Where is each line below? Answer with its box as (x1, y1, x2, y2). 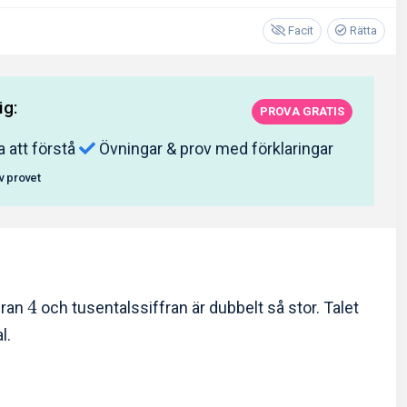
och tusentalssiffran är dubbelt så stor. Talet (37, 298, 359, 318)
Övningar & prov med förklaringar (95, 138, 333, 158)
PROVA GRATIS (260, 104, 344, 118)
